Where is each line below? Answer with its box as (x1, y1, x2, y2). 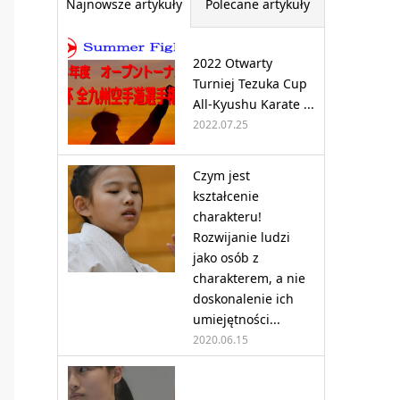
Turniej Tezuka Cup (193, 74, 307, 92)
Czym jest (193, 167, 250, 184)
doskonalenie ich (193, 290, 294, 307)
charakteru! (193, 208, 262, 225)
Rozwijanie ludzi (193, 229, 290, 246)
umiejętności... (193, 311, 280, 328)
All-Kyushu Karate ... (193, 95, 314, 112)
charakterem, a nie (193, 270, 305, 287)
